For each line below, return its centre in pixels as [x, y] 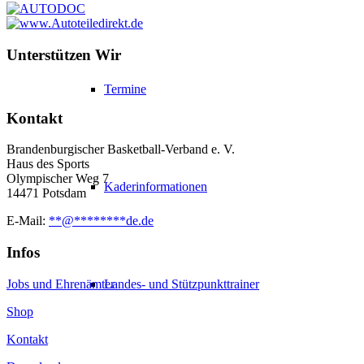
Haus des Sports [48, 164]
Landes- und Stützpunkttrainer [182, 284]
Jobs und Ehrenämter [61, 284]
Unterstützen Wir [64, 55]
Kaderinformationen [156, 186]
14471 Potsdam [46, 193]
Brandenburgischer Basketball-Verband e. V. [121, 149]
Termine [125, 89]
